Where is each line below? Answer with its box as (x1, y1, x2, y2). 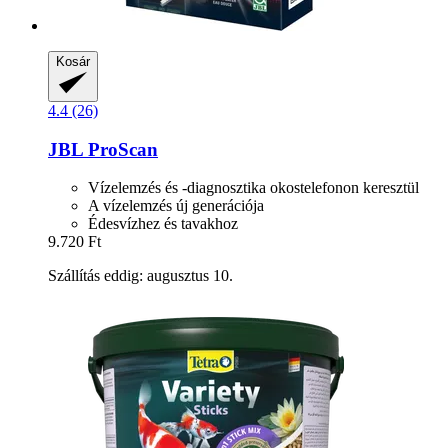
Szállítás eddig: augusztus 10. (48, 267, 233, 285)
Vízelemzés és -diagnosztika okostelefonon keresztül (88, 179, 419, 197)
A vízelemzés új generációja (88, 197, 264, 215)
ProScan (83, 138, 158, 160)
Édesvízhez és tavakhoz (88, 215, 238, 233)
